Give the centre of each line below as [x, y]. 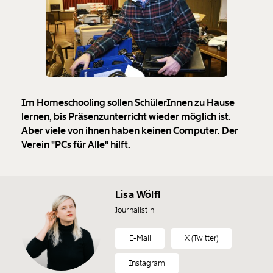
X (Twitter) [201, 238]
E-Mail [140, 238]
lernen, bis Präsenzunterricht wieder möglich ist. [126, 117]
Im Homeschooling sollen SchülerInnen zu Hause [128, 103]
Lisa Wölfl [138, 195]
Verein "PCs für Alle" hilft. [76, 145]
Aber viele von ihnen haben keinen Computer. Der [130, 131]
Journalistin [135, 210]
